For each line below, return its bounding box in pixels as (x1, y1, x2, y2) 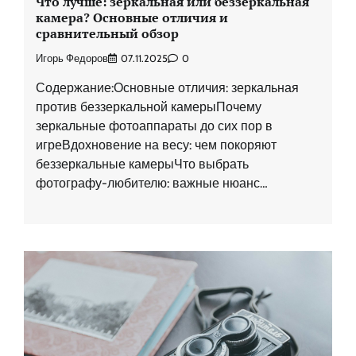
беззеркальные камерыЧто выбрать (36, 156, 249, 172)
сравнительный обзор (36, 24, 179, 42)
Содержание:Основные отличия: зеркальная (36, 79, 299, 95)
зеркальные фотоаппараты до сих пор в (36, 118, 273, 133)
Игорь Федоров (36, 52, 108, 64)
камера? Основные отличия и (36, 8, 228, 26)
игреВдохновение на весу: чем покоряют (36, 137, 277, 153)
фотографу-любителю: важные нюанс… (36, 175, 268, 191)
